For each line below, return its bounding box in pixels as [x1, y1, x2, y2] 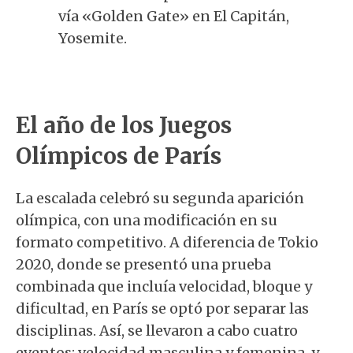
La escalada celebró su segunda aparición [16, 189, 304, 207]
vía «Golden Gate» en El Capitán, [58, 7, 289, 25]
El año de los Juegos [16, 111, 232, 139]
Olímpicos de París [16, 142, 221, 170]
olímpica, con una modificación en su [16, 211, 277, 229]
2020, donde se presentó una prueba [16, 255, 271, 273]
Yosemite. [58, 29, 127, 47]
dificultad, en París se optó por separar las [16, 299, 309, 318]
